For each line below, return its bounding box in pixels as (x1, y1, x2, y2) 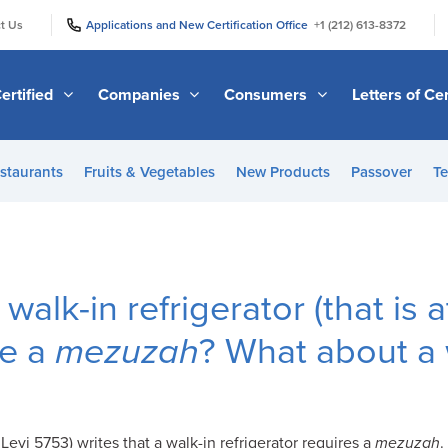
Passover (350, 163, 412, 181)
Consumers (224, 84, 312, 105)
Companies (97, 84, 184, 105)
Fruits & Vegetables (83, 163, 215, 181)
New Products (235, 163, 330, 181)
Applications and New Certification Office (86, 17, 314, 32)
